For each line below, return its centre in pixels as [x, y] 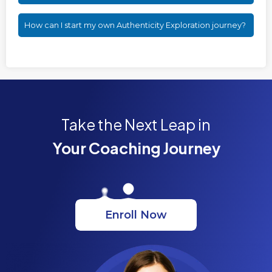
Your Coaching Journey [136, 148]
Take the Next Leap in [136, 124]
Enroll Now [136, 215]
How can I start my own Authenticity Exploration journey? [135, 25]
